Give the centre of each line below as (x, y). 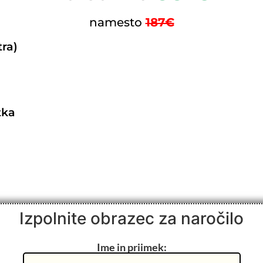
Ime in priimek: (131, 247)
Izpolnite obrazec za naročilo (131, 219)
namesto (115, 23)
